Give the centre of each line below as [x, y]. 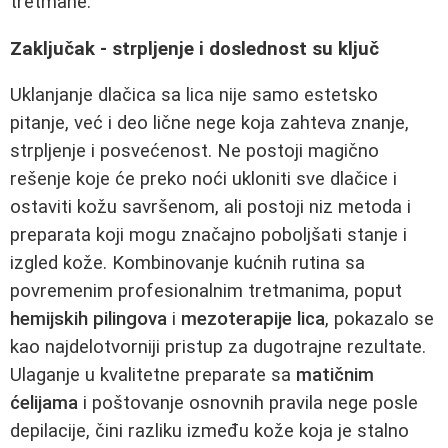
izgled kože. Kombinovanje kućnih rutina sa [187, 263]
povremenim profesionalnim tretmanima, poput [206, 291]
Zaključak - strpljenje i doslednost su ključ [194, 48]
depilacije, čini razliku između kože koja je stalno [209, 431]
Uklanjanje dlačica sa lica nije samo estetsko [194, 95]
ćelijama [44, 403]
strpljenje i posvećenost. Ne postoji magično [194, 151]
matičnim [335, 375]
